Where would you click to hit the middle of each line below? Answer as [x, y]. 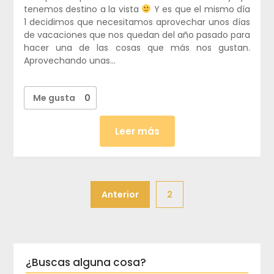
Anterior [120, 194]
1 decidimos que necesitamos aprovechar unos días [137, 22]
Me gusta [54, 98]
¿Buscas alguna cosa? [86, 262]
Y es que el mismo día [201, 9]
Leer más [137, 131]
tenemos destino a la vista [83, 9]
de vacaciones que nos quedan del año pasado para [137, 35]
